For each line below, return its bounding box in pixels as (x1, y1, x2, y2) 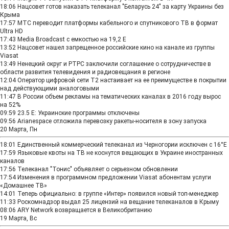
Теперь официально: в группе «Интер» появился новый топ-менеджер (17, 190, 218, 197)
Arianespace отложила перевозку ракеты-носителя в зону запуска (17, 118, 207, 125)
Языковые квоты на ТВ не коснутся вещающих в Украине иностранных (17, 149, 223, 156)
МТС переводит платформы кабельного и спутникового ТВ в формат (17, 19, 218, 27)
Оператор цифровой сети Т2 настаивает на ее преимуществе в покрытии (17, 77, 226, 84)
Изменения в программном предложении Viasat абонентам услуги (17, 174, 211, 181)
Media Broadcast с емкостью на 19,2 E (17, 36, 126, 43)
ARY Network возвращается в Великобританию (17, 207, 152, 214)
